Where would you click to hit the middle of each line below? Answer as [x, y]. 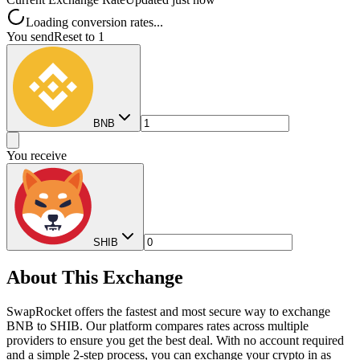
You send [30, 37]
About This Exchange [95, 278]
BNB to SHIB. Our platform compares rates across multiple [157, 326]
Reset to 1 [79, 37]
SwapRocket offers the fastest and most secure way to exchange [168, 312]
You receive [37, 156]
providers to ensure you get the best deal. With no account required [175, 341]
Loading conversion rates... [94, 22]
